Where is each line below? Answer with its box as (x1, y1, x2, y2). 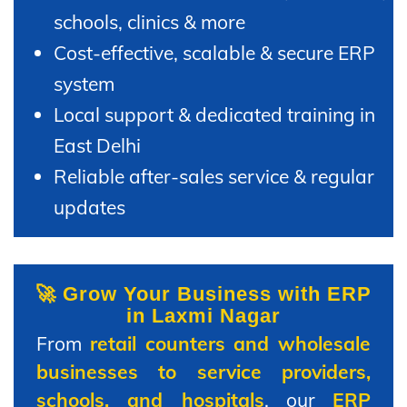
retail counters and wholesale (89, 331, 371, 355)
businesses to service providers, (36, 359, 371, 383)
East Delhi (54, 133, 141, 157)
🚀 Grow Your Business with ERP (35, 282, 372, 305)
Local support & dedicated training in (54, 102, 375, 126)
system (54, 71, 114, 95)
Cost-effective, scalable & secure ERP (54, 40, 375, 65)
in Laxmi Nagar (126, 303, 281, 327)
